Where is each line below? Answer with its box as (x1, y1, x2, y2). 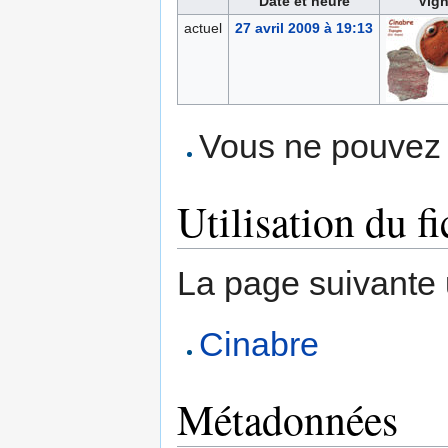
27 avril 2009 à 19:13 (234, 20, 373, 37)
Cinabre (199, 325, 320, 364)
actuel (183, 20, 222, 37)
